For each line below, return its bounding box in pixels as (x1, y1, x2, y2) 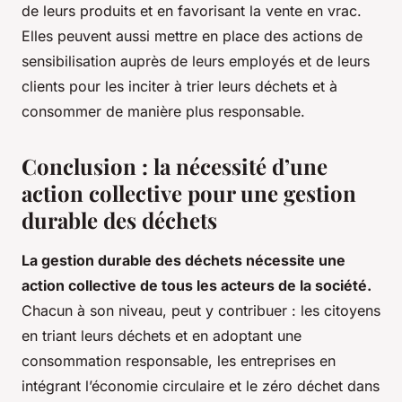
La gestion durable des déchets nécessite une (22, 251, 345, 270)
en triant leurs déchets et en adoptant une (22, 327, 301, 345)
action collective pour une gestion (22, 179, 356, 208)
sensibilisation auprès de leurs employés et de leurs (22, 52, 370, 71)
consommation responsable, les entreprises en (22, 352, 336, 371)
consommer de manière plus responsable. (22, 102, 305, 121)
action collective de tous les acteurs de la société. (22, 276, 371, 295)
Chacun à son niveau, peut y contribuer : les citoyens (22, 301, 380, 320)
